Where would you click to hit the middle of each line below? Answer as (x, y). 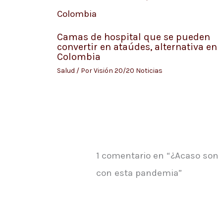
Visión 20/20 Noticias (128, 71)
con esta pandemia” (139, 173)
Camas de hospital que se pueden (133, 37)
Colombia (79, 57)
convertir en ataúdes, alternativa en (137, 47)
